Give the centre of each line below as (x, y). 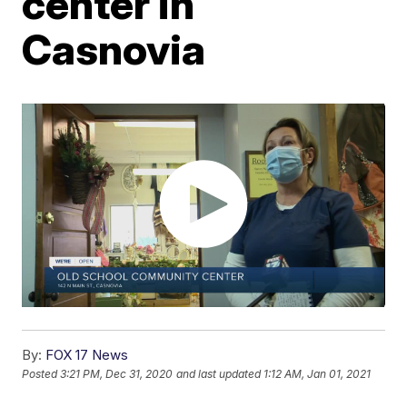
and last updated (219, 374)
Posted (41, 374)
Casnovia (114, 49)
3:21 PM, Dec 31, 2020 (117, 374)
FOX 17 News (87, 355)
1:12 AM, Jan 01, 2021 (318, 374)
